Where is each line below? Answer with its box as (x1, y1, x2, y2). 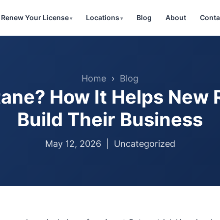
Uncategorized (113, 138, 175, 149)
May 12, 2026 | (45, 138, 114, 149)
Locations (85, 13, 119, 22)
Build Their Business (17, 108, 203, 131)
